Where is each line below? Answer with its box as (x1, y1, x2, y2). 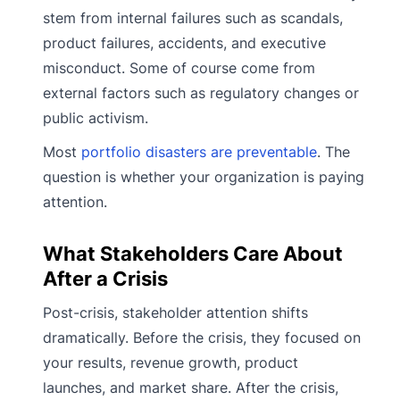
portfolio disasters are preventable (81, 143, 317, 162)
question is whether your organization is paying (43, 168, 364, 187)
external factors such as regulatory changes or (43, 84, 359, 103)
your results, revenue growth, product (43, 354, 298, 372)
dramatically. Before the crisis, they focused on (43, 329, 361, 347)
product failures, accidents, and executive (43, 34, 326, 53)
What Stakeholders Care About (43, 242, 343, 266)
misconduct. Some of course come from (43, 59, 315, 78)
